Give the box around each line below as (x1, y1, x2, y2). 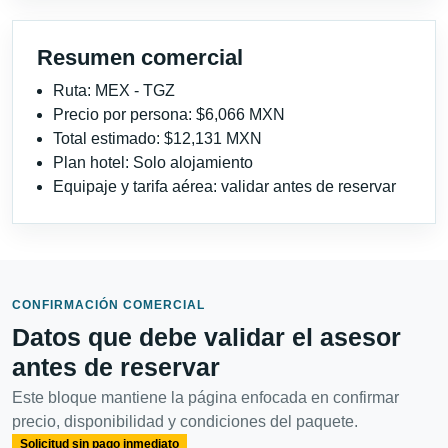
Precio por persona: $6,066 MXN (53, 106, 285, 124)
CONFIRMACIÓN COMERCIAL (12, 298, 205, 313)
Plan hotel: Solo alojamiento (53, 154, 253, 172)
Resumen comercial (37, 45, 243, 71)
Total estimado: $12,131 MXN (53, 130, 262, 148)
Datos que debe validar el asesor (12, 323, 401, 352)
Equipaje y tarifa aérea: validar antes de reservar (53, 178, 396, 196)
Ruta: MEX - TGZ (53, 82, 175, 100)
